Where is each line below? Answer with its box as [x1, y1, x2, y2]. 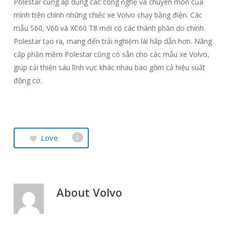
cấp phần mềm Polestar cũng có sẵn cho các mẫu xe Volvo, [13, 49, 209, 59]
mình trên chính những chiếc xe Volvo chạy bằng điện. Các [13, 10, 202, 20]
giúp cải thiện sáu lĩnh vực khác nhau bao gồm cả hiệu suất [13, 63, 205, 72]
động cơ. [13, 76, 42, 85]
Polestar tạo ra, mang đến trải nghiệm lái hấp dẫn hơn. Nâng [13, 36, 212, 46]
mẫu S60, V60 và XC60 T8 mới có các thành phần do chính [13, 23, 204, 33]
